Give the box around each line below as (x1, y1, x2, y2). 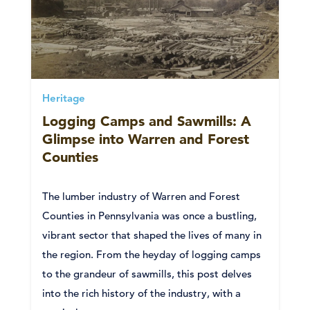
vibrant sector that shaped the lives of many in (42, 228, 262, 241)
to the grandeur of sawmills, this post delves (42, 266, 252, 280)
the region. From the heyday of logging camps (42, 247, 261, 261)
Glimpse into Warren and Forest (42, 130, 249, 147)
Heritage (42, 93, 85, 104)
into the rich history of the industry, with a (42, 286, 241, 300)
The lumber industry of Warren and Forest (42, 189, 240, 203)
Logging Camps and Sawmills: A (42, 112, 251, 129)
